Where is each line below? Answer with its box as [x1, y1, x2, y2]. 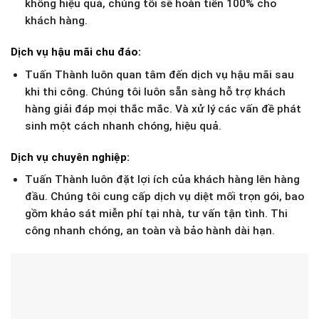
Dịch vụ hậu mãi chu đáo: [11, 46, 141, 59]
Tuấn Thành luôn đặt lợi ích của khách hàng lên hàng [24, 173, 300, 187]
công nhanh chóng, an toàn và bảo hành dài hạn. [24, 224, 275, 238]
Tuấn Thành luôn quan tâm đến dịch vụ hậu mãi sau [24, 68, 294, 81]
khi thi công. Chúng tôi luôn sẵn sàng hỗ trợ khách [24, 85, 286, 98]
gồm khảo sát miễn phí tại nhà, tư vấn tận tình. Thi [24, 207, 288, 221]
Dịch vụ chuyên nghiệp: [11, 150, 130, 164]
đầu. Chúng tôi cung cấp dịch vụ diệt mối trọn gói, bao [24, 190, 304, 204]
